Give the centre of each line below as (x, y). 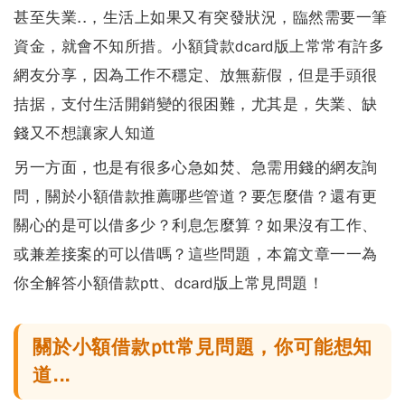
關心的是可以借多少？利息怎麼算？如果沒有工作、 (196, 225)
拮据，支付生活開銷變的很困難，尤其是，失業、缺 (196, 104)
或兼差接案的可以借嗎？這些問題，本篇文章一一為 (196, 254)
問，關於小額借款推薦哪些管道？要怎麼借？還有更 (196, 196)
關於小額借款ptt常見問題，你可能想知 (203, 347)
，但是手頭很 (330, 75)
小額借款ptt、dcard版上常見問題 (193, 283)
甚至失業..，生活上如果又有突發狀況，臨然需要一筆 (201, 17)
